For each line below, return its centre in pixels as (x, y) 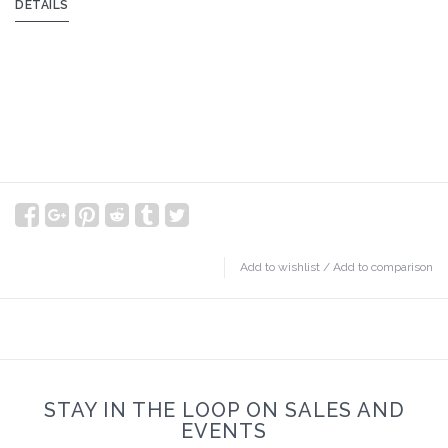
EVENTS (224, 431)
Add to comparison (383, 267)
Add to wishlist (280, 267)
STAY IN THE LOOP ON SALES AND (224, 410)
